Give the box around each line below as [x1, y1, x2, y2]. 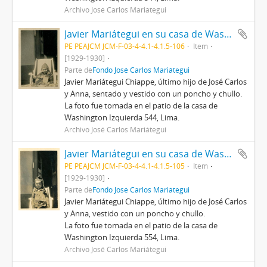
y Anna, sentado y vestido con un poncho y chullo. [64, 88, 243, 99]
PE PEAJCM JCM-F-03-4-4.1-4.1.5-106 [64, 41, 185, 51]
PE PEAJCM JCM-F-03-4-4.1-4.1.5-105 [64, 161, 185, 170]
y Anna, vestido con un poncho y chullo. [64, 208, 206, 219]
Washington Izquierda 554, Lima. [64, 232, 180, 243]
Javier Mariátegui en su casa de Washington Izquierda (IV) [224, 27, 232, 41]
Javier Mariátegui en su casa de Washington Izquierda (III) [224, 147, 232, 160]
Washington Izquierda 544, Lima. [64, 112, 180, 123]
